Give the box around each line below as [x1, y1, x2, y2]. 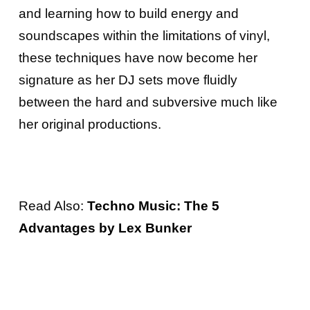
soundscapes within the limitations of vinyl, [18, 28, 270, 44]
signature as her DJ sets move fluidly [18, 73, 237, 88]
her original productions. [18, 117, 165, 132]
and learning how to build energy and [18, 6, 239, 21]
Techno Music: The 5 [86, 199, 219, 214]
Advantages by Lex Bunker [18, 221, 192, 236]
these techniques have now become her [18, 51, 257, 66]
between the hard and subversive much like [18, 95, 277, 110]
